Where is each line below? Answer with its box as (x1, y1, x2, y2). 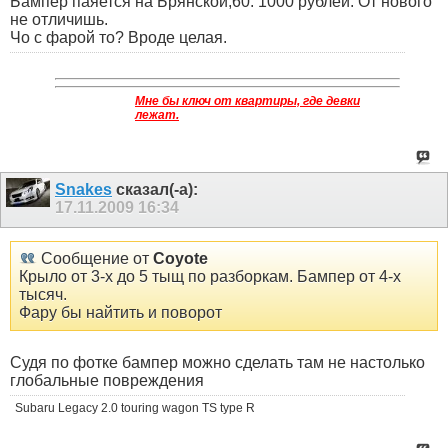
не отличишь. (10, 10, 108, 28)
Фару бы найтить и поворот (19, 304, 222, 322)
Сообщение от (37, 250, 153, 268)
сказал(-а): (112, 180, 198, 198)
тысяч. (19, 286, 67, 304)
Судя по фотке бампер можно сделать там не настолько (10, 354, 425, 372)
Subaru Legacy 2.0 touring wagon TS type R (15, 401, 255, 416)
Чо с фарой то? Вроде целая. (10, 28, 227, 46)
